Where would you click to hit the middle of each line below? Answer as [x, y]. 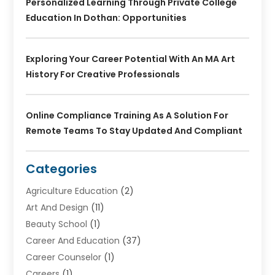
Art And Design [57, 208]
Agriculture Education [72, 191]
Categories [62, 169]
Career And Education [73, 241]
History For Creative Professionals [103, 75]
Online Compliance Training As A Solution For [127, 116]
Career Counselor [64, 258]
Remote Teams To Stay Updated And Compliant [134, 131]
